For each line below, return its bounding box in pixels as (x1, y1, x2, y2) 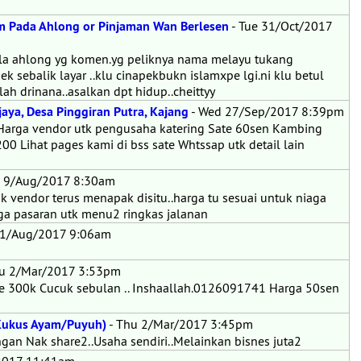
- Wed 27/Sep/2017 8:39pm (189, 103, 344, 119)
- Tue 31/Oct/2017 (229, 18, 333, 34)
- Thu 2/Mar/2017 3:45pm (106, 316, 253, 332)
